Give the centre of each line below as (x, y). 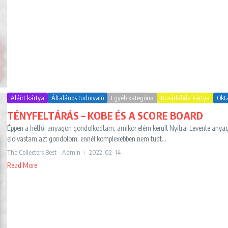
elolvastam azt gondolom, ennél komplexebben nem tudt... (87, 139)
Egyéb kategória (132, 98)
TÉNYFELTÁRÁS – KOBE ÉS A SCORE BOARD (105, 116)
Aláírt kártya (27, 98)
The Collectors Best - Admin (44, 152)
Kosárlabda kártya (185, 98)
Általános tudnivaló (78, 98)
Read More (22, 165)
